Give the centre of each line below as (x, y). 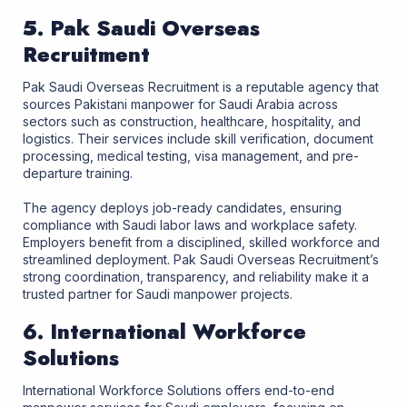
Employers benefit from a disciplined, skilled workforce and (201, 242)
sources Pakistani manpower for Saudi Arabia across (180, 104)
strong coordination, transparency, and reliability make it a (196, 276)
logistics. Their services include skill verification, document (198, 139)
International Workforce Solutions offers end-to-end (179, 391)
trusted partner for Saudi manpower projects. (158, 293)
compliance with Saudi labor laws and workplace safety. (190, 224)
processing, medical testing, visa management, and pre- (191, 156)
